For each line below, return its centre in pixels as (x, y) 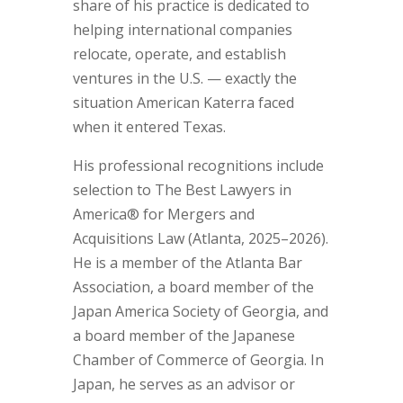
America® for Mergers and (163, 214)
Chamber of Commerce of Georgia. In (198, 360)
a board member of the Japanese (184, 336)
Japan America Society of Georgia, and (200, 311)
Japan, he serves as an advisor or (184, 384)
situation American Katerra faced (183, 103)
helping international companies (182, 30)
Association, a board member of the (193, 287)
